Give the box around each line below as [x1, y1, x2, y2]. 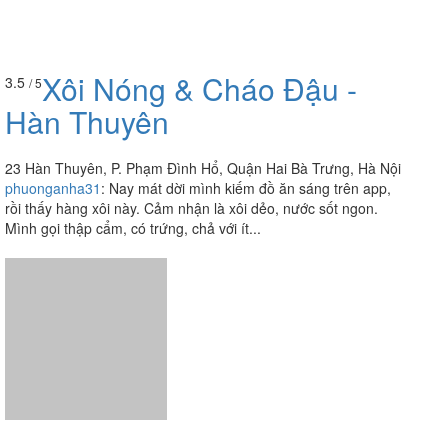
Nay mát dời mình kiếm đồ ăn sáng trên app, [109, 178, 391, 199]
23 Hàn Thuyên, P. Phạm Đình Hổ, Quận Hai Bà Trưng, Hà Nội [5, 158, 401, 179]
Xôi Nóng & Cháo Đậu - [42, 67, 357, 111]
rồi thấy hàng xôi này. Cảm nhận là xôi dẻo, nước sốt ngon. [5, 198, 378, 219]
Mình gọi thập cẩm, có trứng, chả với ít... [5, 218, 261, 239]
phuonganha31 [5, 178, 101, 199]
